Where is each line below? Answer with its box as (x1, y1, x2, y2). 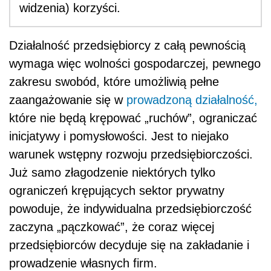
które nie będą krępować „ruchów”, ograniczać (9, 111, 257, 125)
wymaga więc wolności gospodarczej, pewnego (9, 57, 261, 70)
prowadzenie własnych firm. (9, 256, 157, 270)
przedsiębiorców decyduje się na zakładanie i (9, 238, 249, 252)
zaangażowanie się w (9, 93, 126, 106)
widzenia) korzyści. (19, 1, 120, 15)
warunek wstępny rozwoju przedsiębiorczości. (9, 148, 253, 161)
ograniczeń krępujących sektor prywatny (9, 184, 224, 197)
